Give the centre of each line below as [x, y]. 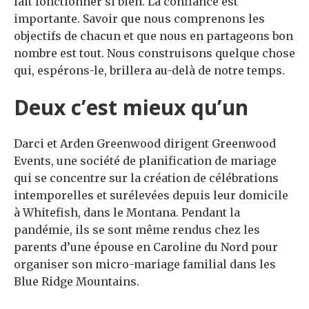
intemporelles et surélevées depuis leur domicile [151, 196]
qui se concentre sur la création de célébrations [146, 178]
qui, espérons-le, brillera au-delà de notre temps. [149, 71]
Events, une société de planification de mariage [145, 161]
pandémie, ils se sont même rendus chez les [137, 230]
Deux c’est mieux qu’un [131, 108]
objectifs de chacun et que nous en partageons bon [153, 36]
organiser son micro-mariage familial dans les [145, 265]
